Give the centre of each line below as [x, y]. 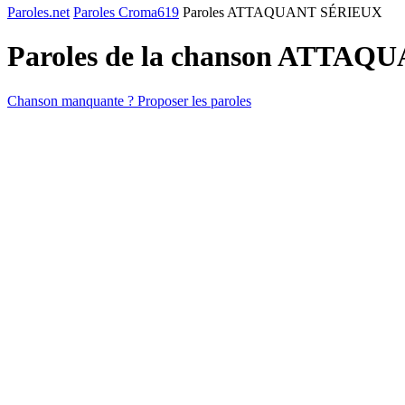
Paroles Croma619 [126, 12]
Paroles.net [38, 12]
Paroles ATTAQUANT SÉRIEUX [283, 12]
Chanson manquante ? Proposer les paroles [129, 100]
